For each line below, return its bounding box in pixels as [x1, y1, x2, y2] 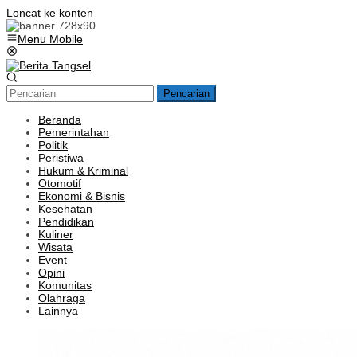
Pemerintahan [38, 126, 109, 139]
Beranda [38, 113, 81, 126]
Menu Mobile [18, 33, 83, 45]
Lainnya [38, 304, 78, 317]
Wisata [38, 241, 73, 253]
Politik [38, 139, 68, 151]
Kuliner [38, 228, 73, 241]
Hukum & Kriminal [38, 164, 128, 177]
